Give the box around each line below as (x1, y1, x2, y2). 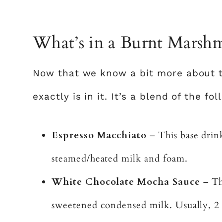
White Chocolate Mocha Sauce (52, 175, 200, 188)
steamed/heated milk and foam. (52, 152, 188, 165)
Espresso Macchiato (52, 129, 147, 142)
